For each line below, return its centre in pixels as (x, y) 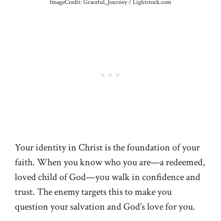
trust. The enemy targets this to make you (93, 192)
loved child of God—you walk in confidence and (108, 177)
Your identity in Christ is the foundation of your (107, 147)
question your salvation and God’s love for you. (105, 206)
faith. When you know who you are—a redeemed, (110, 162)
